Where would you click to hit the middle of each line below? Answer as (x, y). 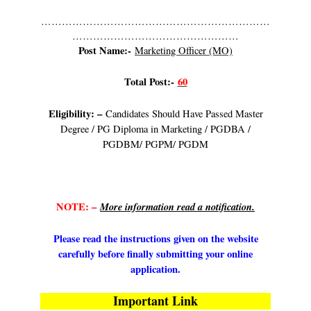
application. (155, 269)
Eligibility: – (77, 113)
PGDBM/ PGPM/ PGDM (155, 144)
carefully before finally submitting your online (155, 253)
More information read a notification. (177, 207)
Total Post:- (151, 82)
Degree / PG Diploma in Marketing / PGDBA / (155, 128)
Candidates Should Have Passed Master (184, 113)
